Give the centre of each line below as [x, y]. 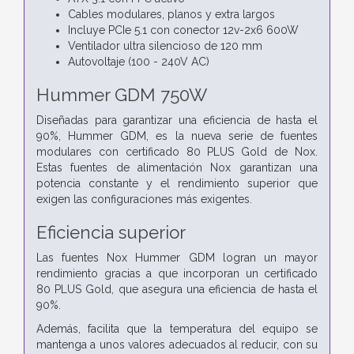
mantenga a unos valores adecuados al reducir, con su [177, 344]
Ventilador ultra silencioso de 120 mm [165, 45]
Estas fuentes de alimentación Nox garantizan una [177, 167]
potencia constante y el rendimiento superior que [177, 183]
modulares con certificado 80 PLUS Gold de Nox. [177, 151]
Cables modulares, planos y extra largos [171, 14]
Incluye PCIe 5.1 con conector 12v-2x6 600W [183, 30]
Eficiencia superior [111, 232]
